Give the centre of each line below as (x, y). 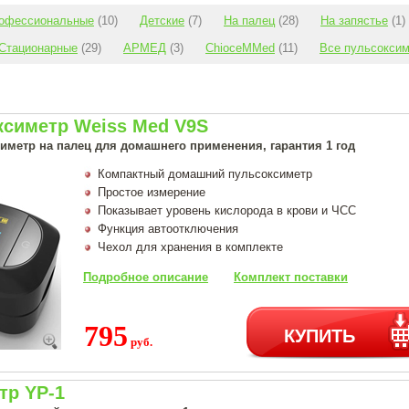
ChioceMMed (240, 47)
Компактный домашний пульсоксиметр (205, 173)
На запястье (354, 20)
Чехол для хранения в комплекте (190, 246)
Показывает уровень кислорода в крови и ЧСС (227, 210)
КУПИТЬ (320, 334)
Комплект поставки (291, 277)
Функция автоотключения (168, 228)
